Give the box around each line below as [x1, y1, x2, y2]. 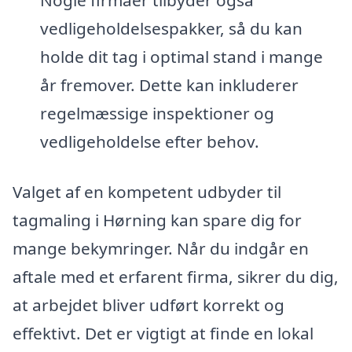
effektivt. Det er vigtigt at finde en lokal [13, 321, 313, 344]
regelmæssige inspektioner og [39, 101, 274, 124]
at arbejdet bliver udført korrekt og [13, 293, 284, 316]
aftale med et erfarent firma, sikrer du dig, [13, 265, 339, 288]
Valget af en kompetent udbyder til [13, 180, 281, 203]
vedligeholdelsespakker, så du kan [39, 16, 302, 39]
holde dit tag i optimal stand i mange [39, 45, 323, 68]
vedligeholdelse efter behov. [39, 130, 259, 152]
